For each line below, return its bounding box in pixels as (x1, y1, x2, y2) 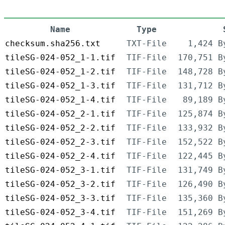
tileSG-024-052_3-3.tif (5, 193, 116, 203)
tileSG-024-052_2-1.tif (5, 109, 116, 119)
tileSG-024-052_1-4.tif (5, 95, 116, 105)
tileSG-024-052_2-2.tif (5, 123, 116, 133)
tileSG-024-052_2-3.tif (5, 137, 116, 147)
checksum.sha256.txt (5, 39, 100, 49)
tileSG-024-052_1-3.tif (5, 81, 116, 91)
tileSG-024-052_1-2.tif (5, 67, 116, 77)
